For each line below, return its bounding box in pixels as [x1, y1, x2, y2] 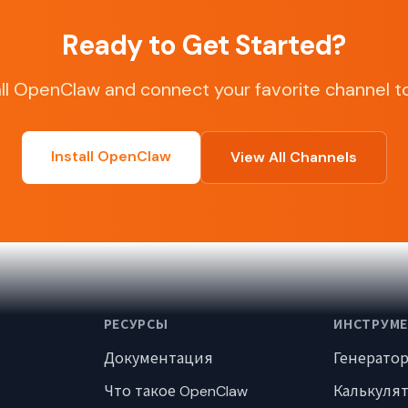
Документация [103, 349, 213, 368]
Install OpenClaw [50, 147, 171, 166]
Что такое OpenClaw [103, 382, 248, 401]
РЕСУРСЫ [103, 316, 168, 332]
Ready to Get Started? [62, 27, 346, 63]
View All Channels [229, 148, 357, 167]
